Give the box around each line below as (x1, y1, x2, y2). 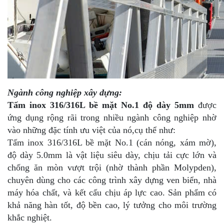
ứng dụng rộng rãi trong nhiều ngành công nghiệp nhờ (7, 112, 216, 122)
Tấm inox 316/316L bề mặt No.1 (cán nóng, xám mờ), (7, 137, 216, 147)
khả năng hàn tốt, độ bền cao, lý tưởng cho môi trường (7, 199, 216, 210)
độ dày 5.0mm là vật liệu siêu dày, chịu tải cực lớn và (7, 149, 216, 160)
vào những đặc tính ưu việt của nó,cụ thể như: (7, 124, 175, 135)
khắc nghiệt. (7, 212, 52, 222)
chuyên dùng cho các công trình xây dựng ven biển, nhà (7, 174, 216, 185)
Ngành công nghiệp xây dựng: (7, 87, 122, 97)
